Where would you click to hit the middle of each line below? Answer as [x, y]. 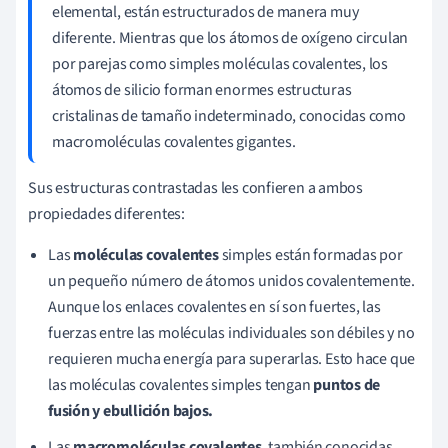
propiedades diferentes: [106, 213]
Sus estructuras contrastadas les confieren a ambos [195, 187]
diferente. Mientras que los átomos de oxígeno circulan [230, 37]
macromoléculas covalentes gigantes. [174, 141]
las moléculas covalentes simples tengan [181, 384]
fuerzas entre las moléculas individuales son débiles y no [231, 332]
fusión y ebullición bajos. [131, 410]
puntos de [347, 384]
